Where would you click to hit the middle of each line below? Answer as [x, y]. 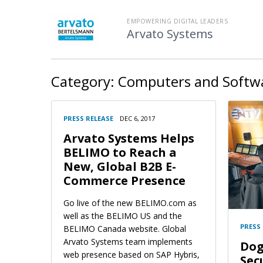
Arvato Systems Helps [129, 138]
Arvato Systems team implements [128, 242]
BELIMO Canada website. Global [125, 229]
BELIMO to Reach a [120, 152]
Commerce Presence [124, 181]
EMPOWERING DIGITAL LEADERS [177, 21]
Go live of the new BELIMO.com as [130, 203]
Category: [83, 81]
